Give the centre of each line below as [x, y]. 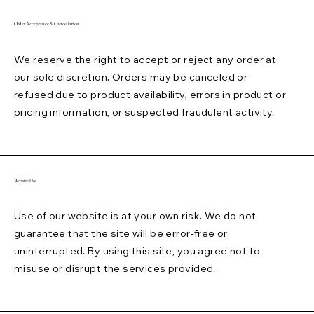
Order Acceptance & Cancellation [47, 24]
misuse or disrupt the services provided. [115, 269]
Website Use [25, 180]
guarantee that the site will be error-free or [121, 234]
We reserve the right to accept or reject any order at [145, 59]
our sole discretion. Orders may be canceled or [131, 77]
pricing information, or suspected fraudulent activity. [144, 112]
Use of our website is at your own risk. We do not [135, 216]
